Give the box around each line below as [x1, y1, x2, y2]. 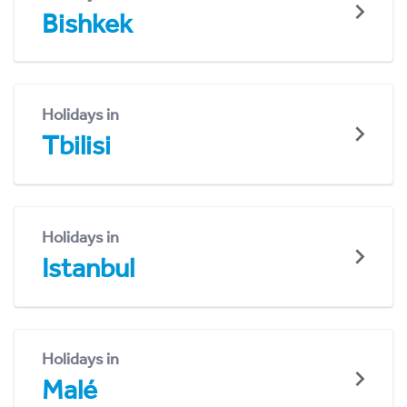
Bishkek [42, 6, 133, 40]
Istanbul [42, 251, 134, 284]
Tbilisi [42, 129, 111, 163]
